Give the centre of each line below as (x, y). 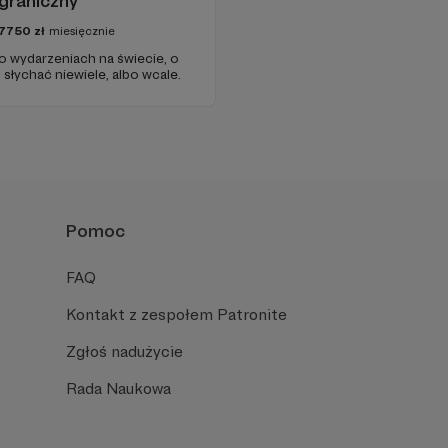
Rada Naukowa (118, 388)
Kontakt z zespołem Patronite (176, 314)
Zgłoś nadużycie (124, 351)
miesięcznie (82, 31)
